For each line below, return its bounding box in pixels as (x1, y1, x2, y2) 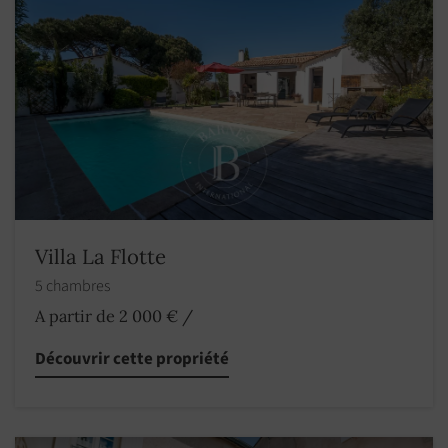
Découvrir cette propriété (35, 347, 229, 372)
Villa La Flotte (35, 243, 166, 271)
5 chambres (35, 275, 113, 298)
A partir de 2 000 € (35, 306, 178, 327)
